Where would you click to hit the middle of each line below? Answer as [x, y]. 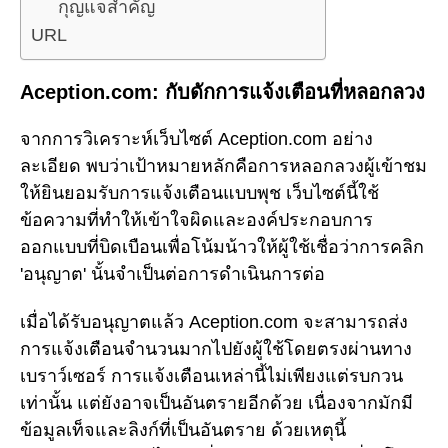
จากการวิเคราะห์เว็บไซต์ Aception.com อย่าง [196, 138]
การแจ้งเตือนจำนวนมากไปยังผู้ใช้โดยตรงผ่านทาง [216, 349]
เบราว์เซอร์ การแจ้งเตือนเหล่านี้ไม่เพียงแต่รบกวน [211, 376]
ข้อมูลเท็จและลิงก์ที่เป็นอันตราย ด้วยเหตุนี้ [183, 430]
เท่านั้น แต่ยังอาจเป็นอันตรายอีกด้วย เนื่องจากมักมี [216, 403]
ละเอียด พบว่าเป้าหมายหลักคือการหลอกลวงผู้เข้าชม [223, 165]
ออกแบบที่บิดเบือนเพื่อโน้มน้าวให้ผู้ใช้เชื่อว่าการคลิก [222, 246]
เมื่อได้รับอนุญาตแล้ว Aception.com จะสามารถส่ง [214, 322]
